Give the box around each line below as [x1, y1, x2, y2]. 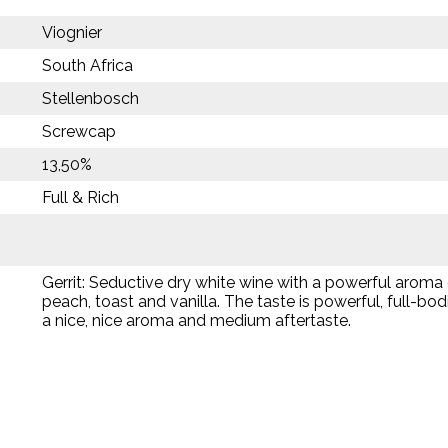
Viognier [42, 22, 102, 42]
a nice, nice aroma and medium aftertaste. [42, 310, 351, 330]
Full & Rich [42, 187, 119, 207]
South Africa [42, 55, 133, 75]
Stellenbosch [42, 88, 139, 108]
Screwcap [42, 121, 116, 141]
